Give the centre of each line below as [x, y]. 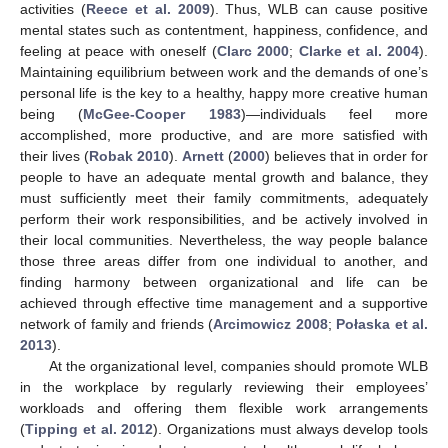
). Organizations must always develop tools [290, 429]
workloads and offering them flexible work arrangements [224, 408]
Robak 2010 [129, 156]
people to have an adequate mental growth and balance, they [224, 177]
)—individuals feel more [334, 114]
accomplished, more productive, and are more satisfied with [224, 135]
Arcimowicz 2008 [270, 324]
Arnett [203, 156]
